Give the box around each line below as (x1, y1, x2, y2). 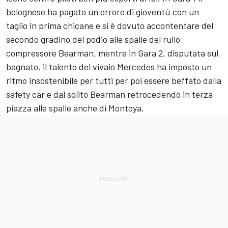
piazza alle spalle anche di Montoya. (6, 102, 144, 114)
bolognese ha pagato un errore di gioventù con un (6, 6, 199, 18)
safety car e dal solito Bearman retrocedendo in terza (6, 89, 213, 100)
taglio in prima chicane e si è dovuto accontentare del (6, 20, 213, 32)
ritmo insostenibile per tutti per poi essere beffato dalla (6, 75, 221, 87)
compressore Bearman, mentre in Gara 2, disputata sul (6, 47, 218, 59)
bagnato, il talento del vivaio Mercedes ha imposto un (6, 61, 212, 73)
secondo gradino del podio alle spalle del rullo (6, 34, 180, 45)
